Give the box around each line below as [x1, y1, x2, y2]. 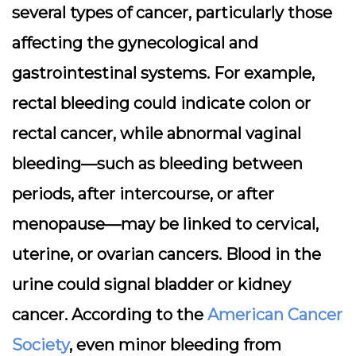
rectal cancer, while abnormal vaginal [12, 124, 301, 143]
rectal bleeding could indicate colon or [12, 94, 311, 113]
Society [12, 335, 69, 354]
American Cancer [207, 305, 342, 324]
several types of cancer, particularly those [12, 3, 332, 22]
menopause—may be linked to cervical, [12, 215, 319, 234]
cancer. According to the [12, 305, 207, 324]
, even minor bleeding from [69, 335, 281, 354]
